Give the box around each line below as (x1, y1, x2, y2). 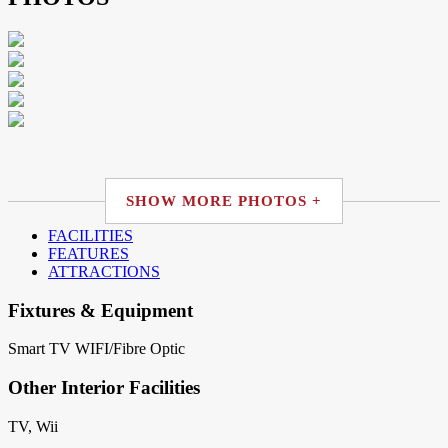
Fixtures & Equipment (8, 299, 193, 321)
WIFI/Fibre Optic (75, 340, 185, 358)
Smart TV (8, 340, 71, 358)
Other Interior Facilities (8, 377, 200, 399)
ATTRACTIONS (48, 262, 160, 280)
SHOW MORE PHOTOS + (126, 192, 322, 209)
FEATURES (48, 244, 129, 262)
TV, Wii (8, 417, 58, 435)
